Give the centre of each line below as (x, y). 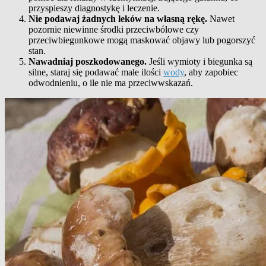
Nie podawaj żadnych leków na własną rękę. (118, 19)
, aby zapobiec (211, 72)
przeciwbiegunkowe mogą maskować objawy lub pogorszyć (142, 40)
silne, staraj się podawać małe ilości (96, 72)
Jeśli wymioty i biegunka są (199, 62)
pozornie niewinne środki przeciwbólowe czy (114, 30)
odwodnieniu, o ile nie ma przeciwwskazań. (111, 83)
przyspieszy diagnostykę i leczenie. (94, 8)
